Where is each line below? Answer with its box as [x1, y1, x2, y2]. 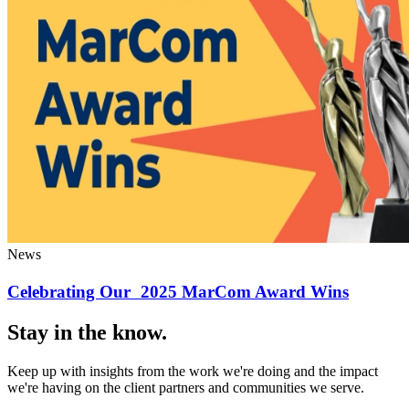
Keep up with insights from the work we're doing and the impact [7, 363, 378, 380]
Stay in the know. [7, 320, 167, 345]
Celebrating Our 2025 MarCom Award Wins [7, 282, 349, 302]
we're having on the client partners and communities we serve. [7, 380, 364, 396]
